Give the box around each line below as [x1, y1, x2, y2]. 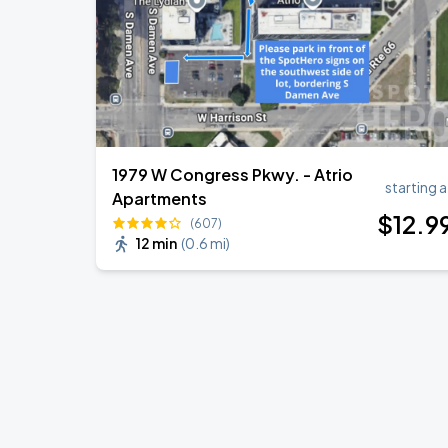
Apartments [112, 188, 207, 209]
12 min [136, 234, 177, 252]
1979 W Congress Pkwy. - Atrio [112, 164, 353, 185]
